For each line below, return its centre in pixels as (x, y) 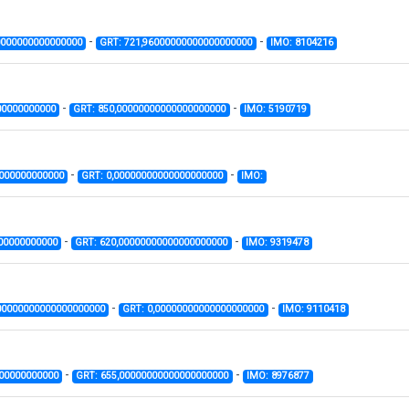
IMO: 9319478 (277, 243)
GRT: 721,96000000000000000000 (176, 43)
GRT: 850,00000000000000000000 (150, 110)
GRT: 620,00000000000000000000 (152, 243)
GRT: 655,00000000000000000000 (152, 376)
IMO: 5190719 (275, 110)
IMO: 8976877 (278, 376)
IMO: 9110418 (313, 309)
